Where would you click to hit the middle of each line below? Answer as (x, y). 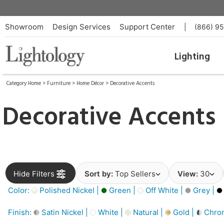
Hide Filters (34, 174)
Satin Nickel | (65, 212)
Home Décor (90, 83)
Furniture (59, 83)
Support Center (147, 27)
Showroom (24, 27)
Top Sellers (135, 174)
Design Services (81, 27)
